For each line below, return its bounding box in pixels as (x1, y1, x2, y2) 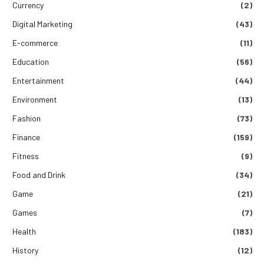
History (12, 245, 38, 255)
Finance (12, 131, 40, 142)
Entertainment (12, 75, 64, 85)
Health (12, 226, 36, 236)
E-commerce (12, 37, 58, 48)
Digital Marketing (12, 18, 72, 29)
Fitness (12, 150, 39, 161)
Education (12, 56, 49, 67)
